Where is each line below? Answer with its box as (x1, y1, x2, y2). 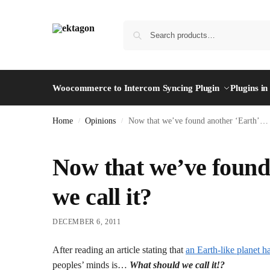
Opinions (85, 116, 116, 125)
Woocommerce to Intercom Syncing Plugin (52, 83, 220, 93)
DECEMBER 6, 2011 (52, 217, 121, 226)
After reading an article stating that (52, 244, 186, 255)
